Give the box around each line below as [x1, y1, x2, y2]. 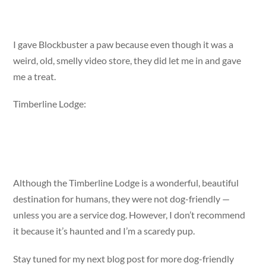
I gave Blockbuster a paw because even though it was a [13, 38, 234, 50]
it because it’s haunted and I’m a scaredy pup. [13, 225, 195, 237]
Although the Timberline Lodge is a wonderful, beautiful [13, 177, 239, 189]
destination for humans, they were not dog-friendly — [13, 193, 230, 205]
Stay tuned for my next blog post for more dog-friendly [13, 252, 235, 264]
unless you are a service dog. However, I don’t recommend [13, 209, 246, 221]
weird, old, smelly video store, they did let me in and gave [13, 54, 242, 66]
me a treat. [13, 70, 56, 82]
